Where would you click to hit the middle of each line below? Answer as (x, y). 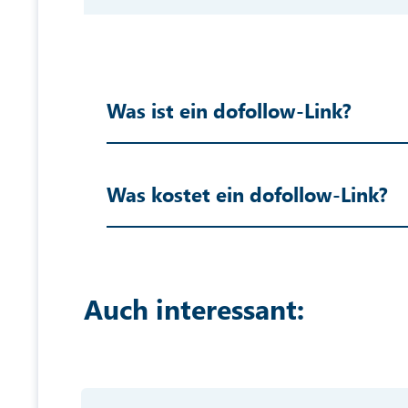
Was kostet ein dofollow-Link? (248, 194)
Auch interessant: (194, 309)
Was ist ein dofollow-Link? (229, 110)
